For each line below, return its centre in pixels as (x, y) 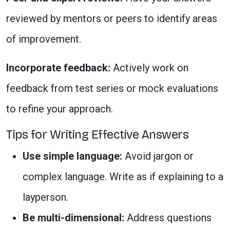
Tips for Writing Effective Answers (97, 135)
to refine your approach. (60, 109)
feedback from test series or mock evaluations (112, 88)
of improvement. (44, 39)
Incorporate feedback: (58, 68)
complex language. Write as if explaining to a (123, 177)
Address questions (168, 218)
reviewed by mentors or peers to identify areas (112, 18)
